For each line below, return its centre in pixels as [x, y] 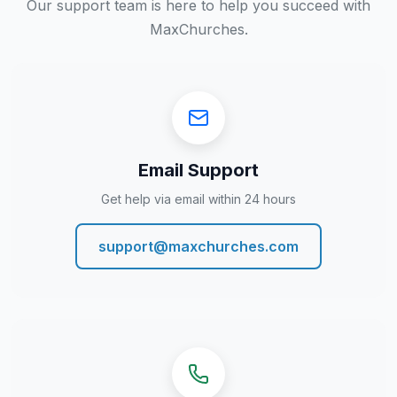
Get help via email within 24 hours [198, 198]
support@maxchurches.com [198, 246]
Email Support [198, 170]
